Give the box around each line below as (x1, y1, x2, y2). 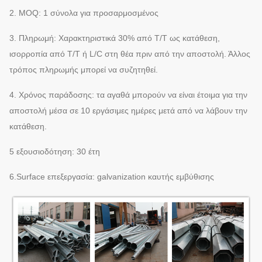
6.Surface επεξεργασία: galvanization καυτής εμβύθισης (9, 172, 214, 182)
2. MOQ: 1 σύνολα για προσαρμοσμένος (9, 8, 158, 18)
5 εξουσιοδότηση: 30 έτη (9, 147, 100, 157)
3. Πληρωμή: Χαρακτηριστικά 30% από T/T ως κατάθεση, (9, 33, 220, 43)
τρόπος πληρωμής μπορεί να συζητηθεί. (9, 65, 158, 75)
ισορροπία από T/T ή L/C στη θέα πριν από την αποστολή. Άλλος (9, 49, 250, 59)
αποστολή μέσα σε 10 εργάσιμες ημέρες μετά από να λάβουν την (9, 106, 247, 116)
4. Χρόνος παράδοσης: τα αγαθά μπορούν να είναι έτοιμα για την (9, 90, 247, 100)
